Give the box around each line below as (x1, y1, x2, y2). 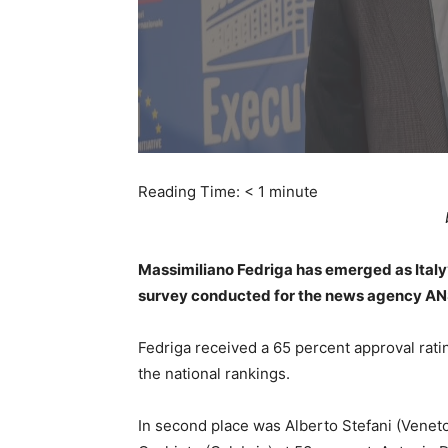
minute (269, 182, 318, 201)
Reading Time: (138, 182, 244, 201)
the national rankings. (138, 364, 290, 383)
